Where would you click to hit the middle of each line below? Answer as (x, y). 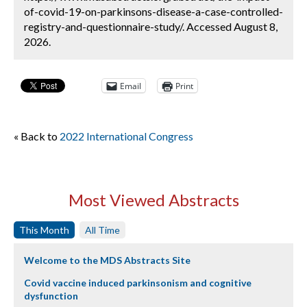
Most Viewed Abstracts (153, 200)
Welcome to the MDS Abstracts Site (107, 260)
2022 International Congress (126, 136)
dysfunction (51, 296)
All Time (102, 230)
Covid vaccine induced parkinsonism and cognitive (138, 283)
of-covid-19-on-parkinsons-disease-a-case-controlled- (153, 11)
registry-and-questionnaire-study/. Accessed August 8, (151, 26)
